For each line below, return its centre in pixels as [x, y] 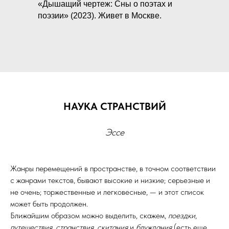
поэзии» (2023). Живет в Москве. [100, 16]
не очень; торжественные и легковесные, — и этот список [107, 192]
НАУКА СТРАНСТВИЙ [114, 106]
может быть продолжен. [49, 204]
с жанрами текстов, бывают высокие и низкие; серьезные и [110, 180]
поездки [182, 215]
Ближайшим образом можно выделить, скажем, [89, 215]
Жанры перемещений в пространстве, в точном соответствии [113, 168]
